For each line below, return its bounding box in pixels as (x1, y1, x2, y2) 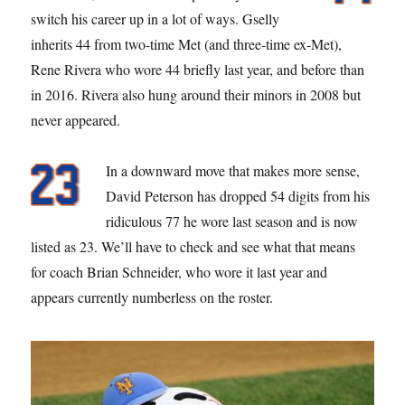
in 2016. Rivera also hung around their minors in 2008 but (31, 84, 362, 104)
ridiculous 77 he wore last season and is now (106, 211, 359, 231)
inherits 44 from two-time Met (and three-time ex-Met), (31, 33, 343, 53)
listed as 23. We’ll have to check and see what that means (31, 236, 356, 256)
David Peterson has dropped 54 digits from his (106, 185, 371, 205)
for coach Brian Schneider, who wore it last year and (31, 261, 328, 281)
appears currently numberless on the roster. (31, 287, 274, 306)
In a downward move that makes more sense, (106, 160, 361, 180)
